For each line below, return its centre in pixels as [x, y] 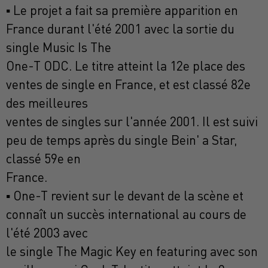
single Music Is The [59, 48]
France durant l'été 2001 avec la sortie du [120, 29]
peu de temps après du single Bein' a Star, [121, 140]
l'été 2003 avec [47, 233]
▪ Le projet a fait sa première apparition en [122, 10]
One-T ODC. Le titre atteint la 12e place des [126, 66]
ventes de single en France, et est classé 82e [128, 85]
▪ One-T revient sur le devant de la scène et [125, 196]
